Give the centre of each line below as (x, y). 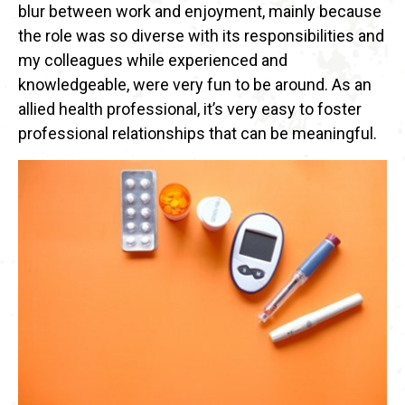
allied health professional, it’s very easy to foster (190, 109)
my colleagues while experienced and (153, 61)
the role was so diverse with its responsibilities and (201, 36)
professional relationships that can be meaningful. (198, 134)
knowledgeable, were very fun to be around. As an (195, 85)
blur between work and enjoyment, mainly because (200, 12)
